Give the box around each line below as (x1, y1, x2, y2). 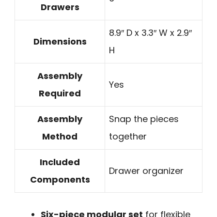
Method (42, 130, 77, 142)
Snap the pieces (109, 112, 179, 125)
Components (30, 173, 90, 186)
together (109, 130, 147, 142)
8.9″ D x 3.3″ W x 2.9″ (109, 26, 192, 39)
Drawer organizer (109, 164, 184, 177)
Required (39, 87, 81, 99)
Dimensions (33, 35, 87, 47)
